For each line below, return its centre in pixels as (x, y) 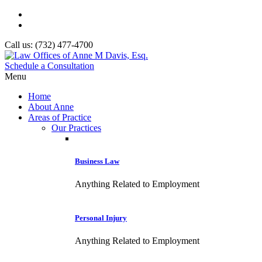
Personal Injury (101, 218)
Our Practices (76, 128)
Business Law (97, 161)
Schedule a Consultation (49, 66)
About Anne (51, 107)
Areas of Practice (60, 117)
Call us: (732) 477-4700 (49, 45)
